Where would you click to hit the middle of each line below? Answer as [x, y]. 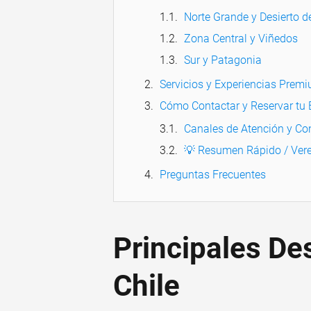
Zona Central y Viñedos [241, 39]
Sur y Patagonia [223, 60]
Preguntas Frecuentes [213, 175]
